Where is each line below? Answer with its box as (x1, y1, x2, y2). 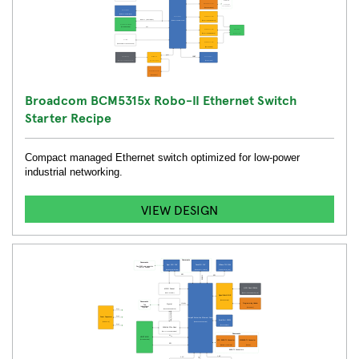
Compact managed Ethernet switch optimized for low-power (25, 151, 300, 163)
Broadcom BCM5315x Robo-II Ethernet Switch (25, 91, 296, 108)
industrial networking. (25, 166, 123, 178)
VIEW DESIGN (141, 200, 218, 218)
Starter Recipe (25, 108, 111, 126)
